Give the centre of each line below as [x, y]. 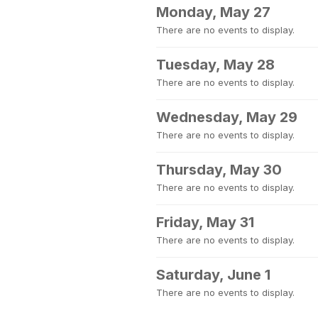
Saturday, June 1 [213, 275]
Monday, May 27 [213, 12]
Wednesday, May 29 [227, 117]
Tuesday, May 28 [215, 65]
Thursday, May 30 [219, 170]
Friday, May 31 [205, 222]
